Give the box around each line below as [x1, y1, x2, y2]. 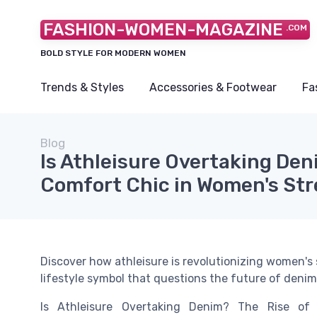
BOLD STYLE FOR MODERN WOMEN [40, 48, 186, 58]
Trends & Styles [40, 81, 124, 94]
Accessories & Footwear [149, 81, 277, 94]
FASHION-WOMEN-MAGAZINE [43, 20, 283, 40]
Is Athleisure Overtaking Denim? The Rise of [40, 300, 310, 313]
